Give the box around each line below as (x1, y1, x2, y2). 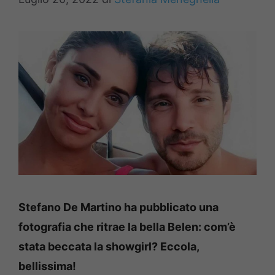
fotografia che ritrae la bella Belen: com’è (18, 220, 236, 233)
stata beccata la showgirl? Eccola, (18, 239, 199, 253)
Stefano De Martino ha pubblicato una (18, 200, 219, 214)
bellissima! (18, 259, 76, 273)
